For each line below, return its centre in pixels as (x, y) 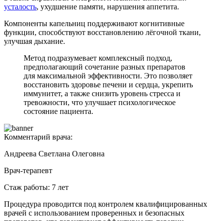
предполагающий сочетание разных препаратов (105, 67)
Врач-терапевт (28, 170)
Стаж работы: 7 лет (36, 187)
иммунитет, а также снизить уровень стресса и (102, 93)
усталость (20, 6)
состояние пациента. (58, 111)
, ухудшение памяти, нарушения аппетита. (108, 6)
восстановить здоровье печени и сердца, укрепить (108, 84)
